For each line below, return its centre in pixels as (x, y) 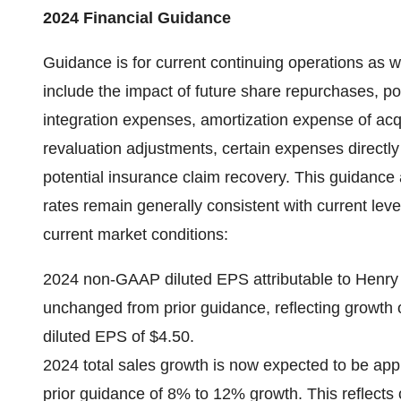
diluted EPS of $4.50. (119, 337)
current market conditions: (136, 235)
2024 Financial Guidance (137, 18)
